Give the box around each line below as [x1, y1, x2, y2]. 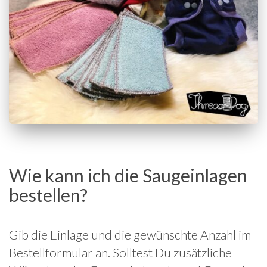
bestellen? [9, 184, 88, 206]
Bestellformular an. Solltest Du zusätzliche [9, 245, 232, 260]
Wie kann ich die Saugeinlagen [9, 164, 247, 187]
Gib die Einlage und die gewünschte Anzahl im [9, 227, 251, 243]
